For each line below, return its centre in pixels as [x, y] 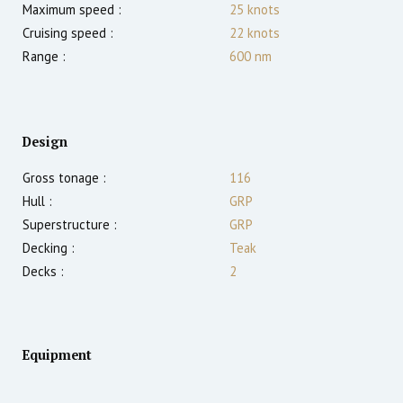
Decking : [49, 248]
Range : [44, 57]
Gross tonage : [64, 178]
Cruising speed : [68, 33]
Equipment [57, 355]
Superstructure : [70, 225]
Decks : [43, 272]
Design [45, 142]
